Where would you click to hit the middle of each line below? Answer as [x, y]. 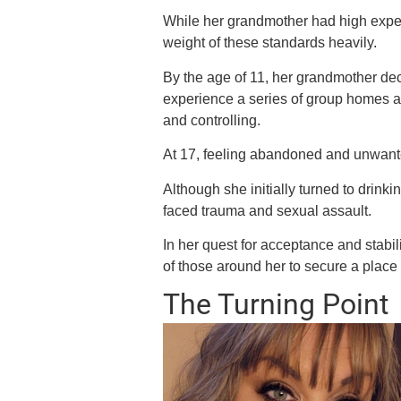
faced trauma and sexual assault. [268, 210]
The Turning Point [276, 305]
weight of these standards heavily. [270, 43]
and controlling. [212, 120]
